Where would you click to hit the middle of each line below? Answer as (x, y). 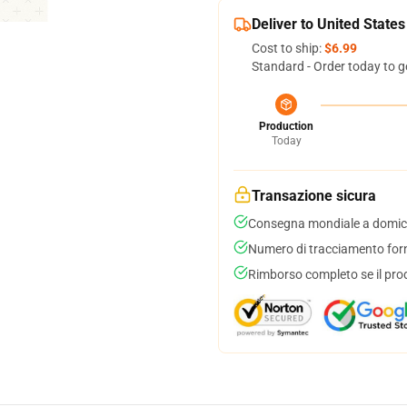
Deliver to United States (328, 24)
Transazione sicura (314, 196)
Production (286, 126)
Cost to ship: (288, 48)
